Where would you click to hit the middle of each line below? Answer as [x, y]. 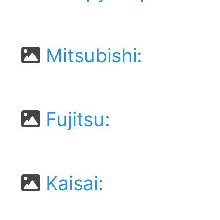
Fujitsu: [75, 119]
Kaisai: [72, 183]
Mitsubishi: [91, 55]
